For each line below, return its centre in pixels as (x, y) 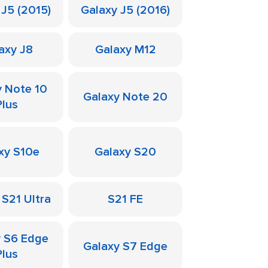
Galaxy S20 (125, 152)
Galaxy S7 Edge (125, 246)
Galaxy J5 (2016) (125, 10)
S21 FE (125, 199)
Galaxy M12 (125, 50)
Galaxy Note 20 (125, 97)
